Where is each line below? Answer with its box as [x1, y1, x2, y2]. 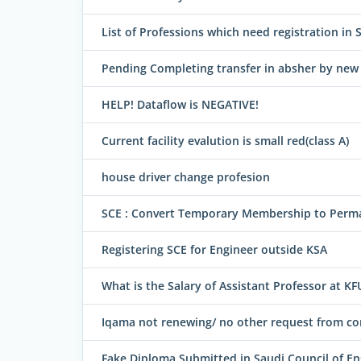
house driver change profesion [102, 168, 270, 185]
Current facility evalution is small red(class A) [102, 132, 349, 148]
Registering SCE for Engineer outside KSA [102, 241, 327, 257]
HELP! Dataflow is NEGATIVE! [102, 96, 259, 112]
